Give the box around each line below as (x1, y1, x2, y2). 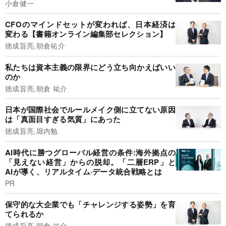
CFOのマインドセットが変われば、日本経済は (5, 19, 176, 30)
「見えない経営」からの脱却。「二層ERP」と (5, 156, 176, 167)
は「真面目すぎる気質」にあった (5, 114, 121, 125)
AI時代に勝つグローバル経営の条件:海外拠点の (5, 146, 176, 158)
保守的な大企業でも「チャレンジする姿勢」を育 (5, 199, 176, 210)
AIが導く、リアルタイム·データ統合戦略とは (5, 165, 162, 177)
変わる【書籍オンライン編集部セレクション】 (5, 28, 167, 40)
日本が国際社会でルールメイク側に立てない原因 (5, 104, 176, 116)
